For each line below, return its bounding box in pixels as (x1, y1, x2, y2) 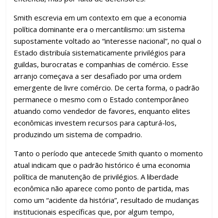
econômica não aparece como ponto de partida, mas (14, 183, 190, 193)
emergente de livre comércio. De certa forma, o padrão (14, 83, 200, 92)
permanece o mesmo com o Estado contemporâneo (14, 94, 189, 104)
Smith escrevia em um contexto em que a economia (14, 13, 187, 22)
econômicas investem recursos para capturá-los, (14, 118, 177, 127)
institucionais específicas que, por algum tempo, (14, 207, 175, 217)
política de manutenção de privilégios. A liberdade (14, 172, 179, 182)
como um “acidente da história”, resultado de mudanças (14, 195, 200, 205)
